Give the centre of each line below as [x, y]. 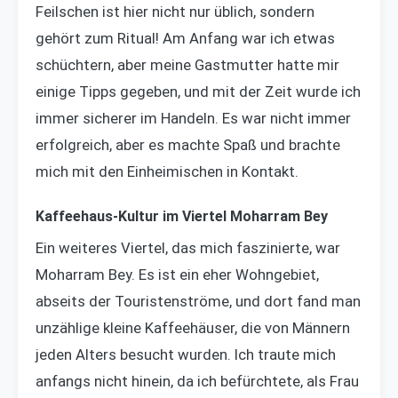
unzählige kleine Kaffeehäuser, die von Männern [193, 327]
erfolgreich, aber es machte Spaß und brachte [188, 145]
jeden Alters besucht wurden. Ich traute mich [186, 354]
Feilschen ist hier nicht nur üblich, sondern [175, 12]
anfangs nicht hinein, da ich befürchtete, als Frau [197, 381]
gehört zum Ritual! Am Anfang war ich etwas [185, 39]
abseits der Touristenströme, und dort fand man [198, 301]
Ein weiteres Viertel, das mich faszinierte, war [188, 247]
